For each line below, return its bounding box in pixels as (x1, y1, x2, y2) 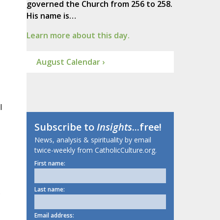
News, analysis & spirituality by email (34, 135, 151, 145)
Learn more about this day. (26, 30, 130, 41)
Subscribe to (34, 120, 97, 134)
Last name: (34, 185, 65, 194)
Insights (96, 120, 132, 134)
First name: (34, 159, 65, 168)
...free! (132, 120, 162, 134)
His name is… (26, 10, 76, 22)
